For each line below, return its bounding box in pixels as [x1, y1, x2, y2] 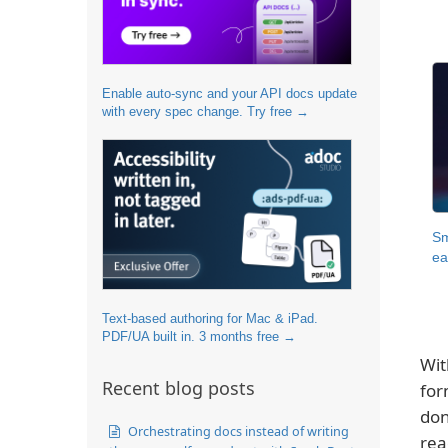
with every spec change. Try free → [102, 103, 309, 119]
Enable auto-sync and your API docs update [102, 85, 357, 101]
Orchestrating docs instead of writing [125, 421, 349, 440]
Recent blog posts [102, 375, 255, 400]
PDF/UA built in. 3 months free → [102, 328, 296, 344]
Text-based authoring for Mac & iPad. [102, 310, 318, 326]
